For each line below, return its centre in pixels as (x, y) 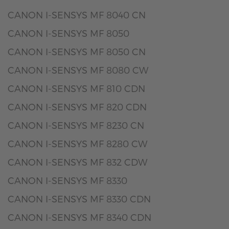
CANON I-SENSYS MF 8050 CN (77, 51)
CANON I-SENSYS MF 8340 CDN (79, 217)
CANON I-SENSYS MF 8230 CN (76, 125)
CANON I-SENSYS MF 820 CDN (77, 107)
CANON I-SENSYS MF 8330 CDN (79, 199)
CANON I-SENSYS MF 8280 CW (77, 143)
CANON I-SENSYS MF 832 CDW (77, 162)
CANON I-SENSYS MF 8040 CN (77, 15)
